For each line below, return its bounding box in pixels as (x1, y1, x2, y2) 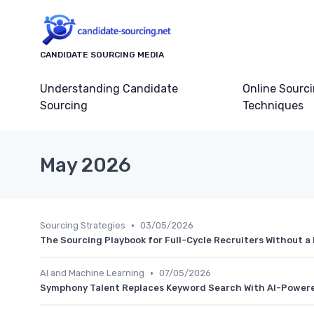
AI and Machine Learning (40, 268, 144, 279)
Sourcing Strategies (40, 220, 125, 231)
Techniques (242, 99, 303, 113)
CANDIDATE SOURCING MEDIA (40, 50, 164, 60)
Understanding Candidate (40, 82, 178, 96)
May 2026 (40, 153, 131, 177)
